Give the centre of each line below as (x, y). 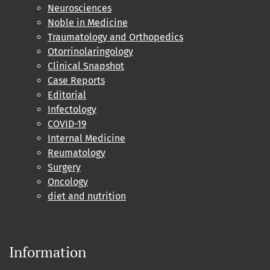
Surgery (64, 168)
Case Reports (76, 81)
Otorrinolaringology (90, 52)
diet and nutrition (87, 196)
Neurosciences (80, 8)
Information (48, 252)
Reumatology (77, 153)
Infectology (72, 110)
